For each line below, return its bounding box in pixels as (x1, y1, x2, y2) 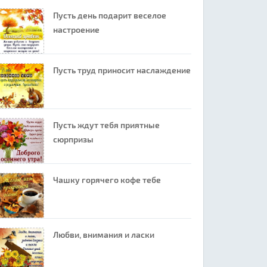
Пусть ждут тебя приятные (52, 120, 160, 130)
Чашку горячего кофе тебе (52, 175, 161, 185)
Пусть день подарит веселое (52, 10, 166, 20)
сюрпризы (52, 134, 94, 144)
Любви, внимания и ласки (52, 229, 154, 240)
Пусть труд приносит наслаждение (52, 65, 191, 75)
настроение (52, 24, 100, 35)
